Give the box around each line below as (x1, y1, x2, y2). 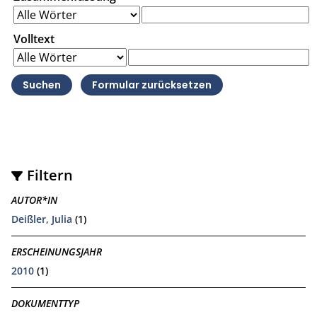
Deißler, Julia (11, 212, 72, 226)
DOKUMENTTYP (11, 296, 79, 311)
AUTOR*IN (11, 193, 57, 207)
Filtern (27, 165, 74, 185)
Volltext (13, 30, 54, 47)
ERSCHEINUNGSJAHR (11, 245, 102, 259)
